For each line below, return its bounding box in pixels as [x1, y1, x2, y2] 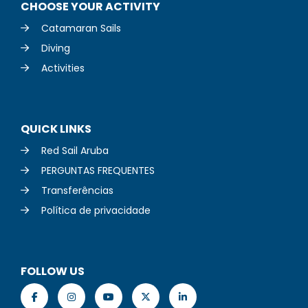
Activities [41, 61, 85, 75]
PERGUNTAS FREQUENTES [41, 164, 155, 177]
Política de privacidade [41, 203, 151, 217]
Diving [41, 41, 70, 55]
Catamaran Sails [41, 21, 121, 35]
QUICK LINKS [21, 121, 91, 137]
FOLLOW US [21, 263, 85, 279]
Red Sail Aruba [41, 144, 109, 157]
